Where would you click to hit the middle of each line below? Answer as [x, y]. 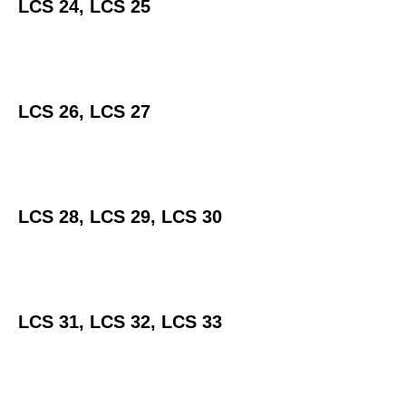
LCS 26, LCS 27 [84, 111]
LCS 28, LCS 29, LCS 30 [120, 216]
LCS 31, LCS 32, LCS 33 [123, 321]
